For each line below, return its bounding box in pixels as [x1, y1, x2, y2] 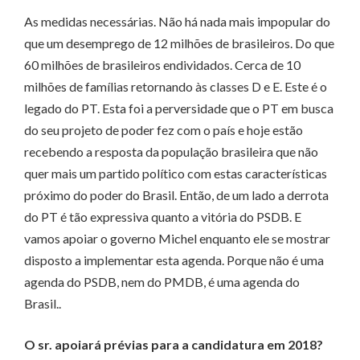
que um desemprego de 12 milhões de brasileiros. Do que [24, 35, 334, 51]
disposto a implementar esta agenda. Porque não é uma [24, 252, 324, 268]
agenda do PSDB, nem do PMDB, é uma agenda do [24, 274, 300, 290]
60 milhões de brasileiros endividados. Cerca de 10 [24, 57, 301, 73]
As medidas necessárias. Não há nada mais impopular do [24, 14, 330, 30]
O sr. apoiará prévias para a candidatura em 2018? [24, 337, 323, 353]
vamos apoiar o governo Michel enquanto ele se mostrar [24, 231, 330, 247]
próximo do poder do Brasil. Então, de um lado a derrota [24, 187, 329, 203]
